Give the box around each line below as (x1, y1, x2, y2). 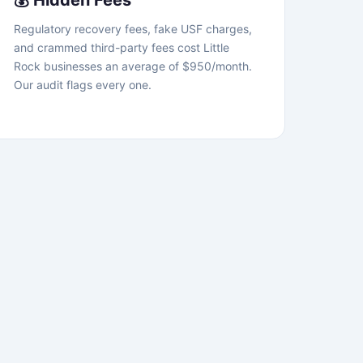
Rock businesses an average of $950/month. (14, 59, 252, 73)
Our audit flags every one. (14, 78, 152, 92)
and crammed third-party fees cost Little (14, 41, 229, 54)
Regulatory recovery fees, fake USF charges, (14, 22, 252, 36)
